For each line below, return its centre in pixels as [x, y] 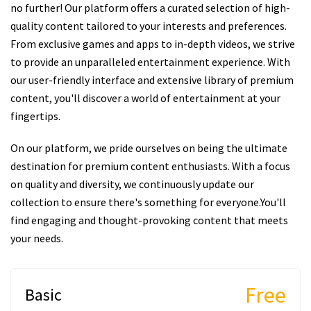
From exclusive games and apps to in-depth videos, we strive [153, 44]
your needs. [37, 238]
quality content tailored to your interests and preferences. [149, 26]
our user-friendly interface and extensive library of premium [152, 80]
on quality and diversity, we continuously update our [132, 184]
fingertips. [35, 116]
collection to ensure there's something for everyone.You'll [148, 202]
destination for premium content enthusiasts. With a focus [150, 166]
